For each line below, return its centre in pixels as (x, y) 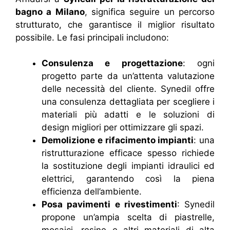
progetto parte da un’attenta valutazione (128, 76)
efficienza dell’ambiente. (92, 191)
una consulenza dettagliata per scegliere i (128, 102)
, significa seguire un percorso (150, 12)
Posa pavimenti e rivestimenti (109, 204)
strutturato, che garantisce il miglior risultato (115, 24)
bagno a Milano (50, 12)
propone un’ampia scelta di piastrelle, (128, 217)
